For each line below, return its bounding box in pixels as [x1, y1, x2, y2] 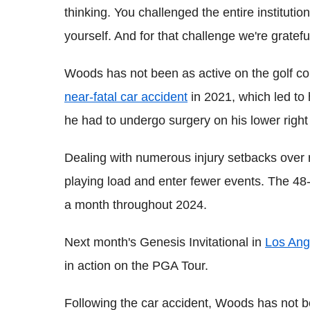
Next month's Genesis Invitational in [64, 235, 265, 249]
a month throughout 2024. [64, 197, 207, 212]
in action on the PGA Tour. [64, 258, 208, 273]
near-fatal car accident [64, 89, 188, 104]
